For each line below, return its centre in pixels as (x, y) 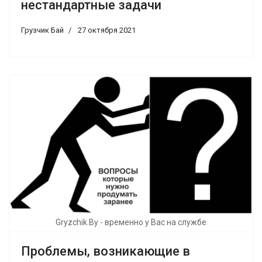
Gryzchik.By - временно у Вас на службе (131, 223)
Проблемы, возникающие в (106, 251)
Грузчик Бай (42, 30)
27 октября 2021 (107, 30)
